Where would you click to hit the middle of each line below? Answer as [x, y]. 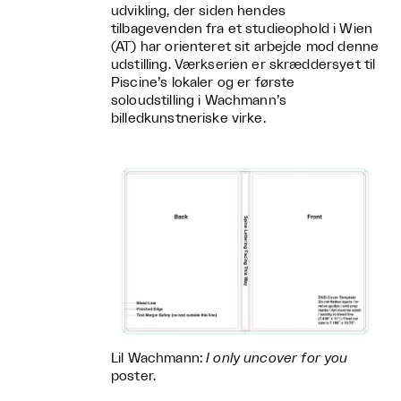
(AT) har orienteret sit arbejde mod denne [245, 47]
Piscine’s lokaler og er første [203, 83]
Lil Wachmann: [159, 359]
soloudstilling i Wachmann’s [199, 101]
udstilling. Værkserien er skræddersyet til [243, 65]
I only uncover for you [277, 359]
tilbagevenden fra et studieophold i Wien [242, 30]
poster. [134, 377]
